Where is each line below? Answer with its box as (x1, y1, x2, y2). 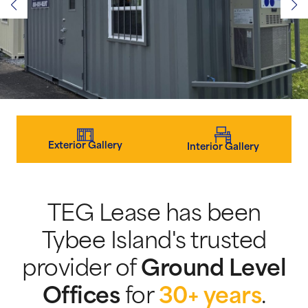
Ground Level (141, 258, 286, 281)
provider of (22, 258, 141, 281)
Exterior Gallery (48, 141, 122, 151)
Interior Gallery (186, 142, 259, 152)
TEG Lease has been (47, 203, 261, 226)
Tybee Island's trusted (41, 231, 267, 254)
